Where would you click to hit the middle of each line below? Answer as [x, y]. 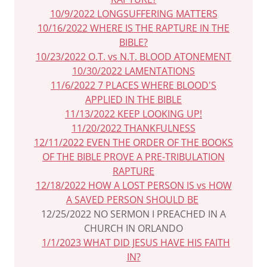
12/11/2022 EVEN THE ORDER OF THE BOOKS [133, 142]
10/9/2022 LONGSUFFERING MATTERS [133, 14]
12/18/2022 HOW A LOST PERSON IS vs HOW [133, 185]
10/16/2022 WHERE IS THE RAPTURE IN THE [133, 28]
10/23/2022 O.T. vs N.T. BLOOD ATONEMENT [133, 57]
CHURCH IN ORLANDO [133, 228]
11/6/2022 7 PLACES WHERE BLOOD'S [133, 85]
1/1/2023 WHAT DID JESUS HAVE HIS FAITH [136, 243]
